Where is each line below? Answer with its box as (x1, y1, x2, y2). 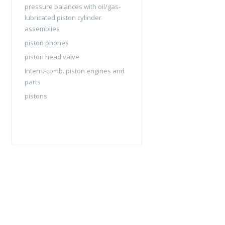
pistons (25, 91, 47, 100)
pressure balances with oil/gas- (25, 2, 121, 11)
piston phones (25, 38, 69, 47)
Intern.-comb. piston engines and (25, 66, 125, 75)
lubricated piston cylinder (25, 13, 101, 22)
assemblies (25, 24, 60, 33)
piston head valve (25, 52, 79, 61)
